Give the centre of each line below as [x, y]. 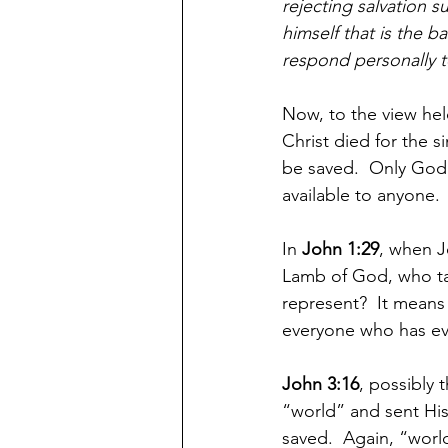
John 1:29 [340, 249]
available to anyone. [361, 195]
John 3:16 [320, 384]
